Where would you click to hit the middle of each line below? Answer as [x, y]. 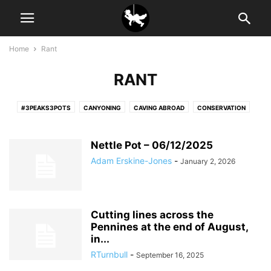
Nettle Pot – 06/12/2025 [152, 145]
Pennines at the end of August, [169, 227]
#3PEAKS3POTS [46, 108]
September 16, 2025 [170, 255]
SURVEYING [175, 123]
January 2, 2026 [208, 161]
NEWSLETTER [94, 123]
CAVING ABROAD [159, 108]
